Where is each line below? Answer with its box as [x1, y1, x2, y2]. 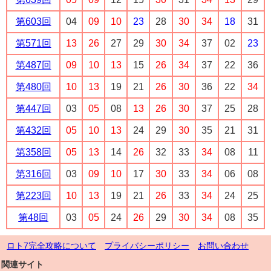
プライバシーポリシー [105, 241, 189, 251]
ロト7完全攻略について [7, 241, 96, 251]
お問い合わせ [198, 241, 249, 251]
